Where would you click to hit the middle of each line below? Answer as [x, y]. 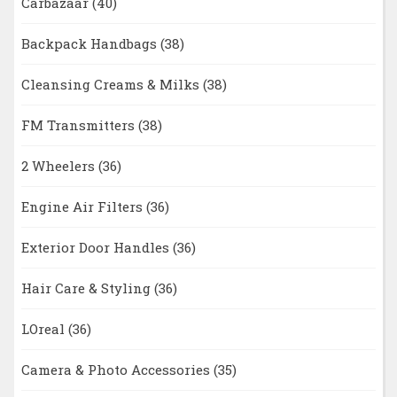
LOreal [44, 329]
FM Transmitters [79, 125]
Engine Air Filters [83, 207]
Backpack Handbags [90, 44]
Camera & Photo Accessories [117, 370]
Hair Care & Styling [87, 288]
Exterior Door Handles [97, 248]
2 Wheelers [59, 166]
